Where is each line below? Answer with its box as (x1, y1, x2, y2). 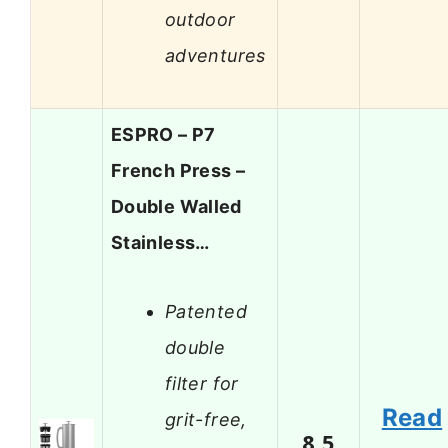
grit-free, (165, 408, 247, 430)
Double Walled (111, 196, 242, 218)
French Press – (111, 160, 246, 182)
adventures (165, 44, 266, 66)
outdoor (165, 8, 236, 30)
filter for (165, 372, 239, 394)
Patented (165, 300, 247, 322)
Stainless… (111, 232, 210, 254)
